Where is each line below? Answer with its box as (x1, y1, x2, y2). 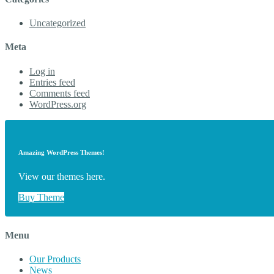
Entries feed (29, 76, 75, 87)
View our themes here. (18, 171, 106, 182)
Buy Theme (18, 191, 65, 202)
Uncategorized (29, 18, 86, 29)
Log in (29, 65, 55, 76)
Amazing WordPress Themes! (18, 148, 105, 156)
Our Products (29, 253, 81, 264)
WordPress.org (29, 98, 86, 109)
